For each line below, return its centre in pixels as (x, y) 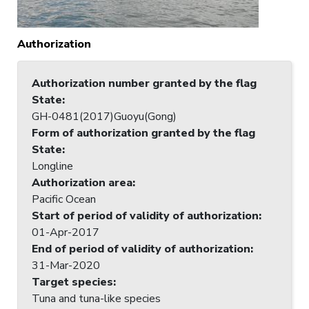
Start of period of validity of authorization (145, 216)
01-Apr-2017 (66, 232)
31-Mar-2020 (66, 265)
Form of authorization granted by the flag (143, 133)
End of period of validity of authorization (141, 249)
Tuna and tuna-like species (96, 298)
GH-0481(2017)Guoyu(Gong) (104, 116)
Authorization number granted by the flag (144, 83)
